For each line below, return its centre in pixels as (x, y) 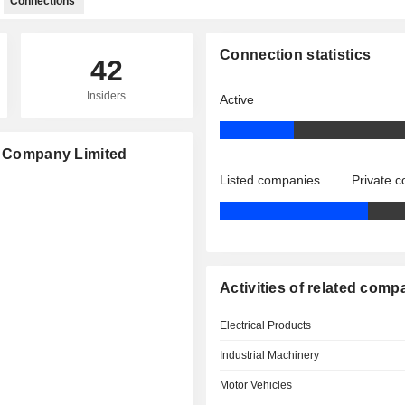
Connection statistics (296, 55)
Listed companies (270, 180)
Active (237, 99)
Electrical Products (266, 325)
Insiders (107, 96)
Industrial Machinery (270, 355)
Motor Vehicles (256, 385)
